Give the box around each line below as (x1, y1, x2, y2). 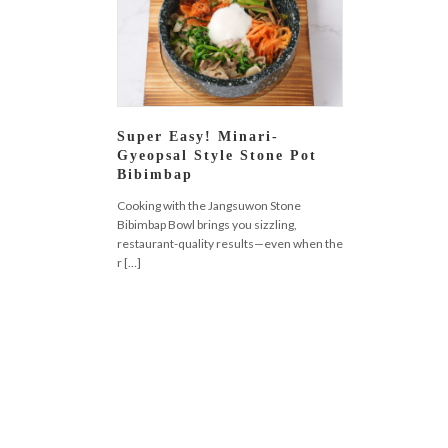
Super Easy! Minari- (117, 128, 279, 144)
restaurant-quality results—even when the (117, 236, 343, 252)
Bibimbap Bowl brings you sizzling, (117, 217, 297, 233)
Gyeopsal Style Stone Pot (117, 147, 317, 163)
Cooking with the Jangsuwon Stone (117, 198, 301, 214)
